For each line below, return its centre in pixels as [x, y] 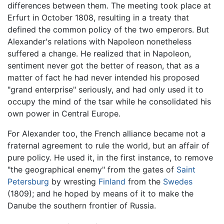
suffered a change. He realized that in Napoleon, [99, 54]
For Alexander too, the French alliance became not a [106, 134]
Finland [112, 182]
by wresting [74, 182]
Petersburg [28, 182]
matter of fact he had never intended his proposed [103, 78]
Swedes [178, 182]
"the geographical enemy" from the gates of [92, 170]
